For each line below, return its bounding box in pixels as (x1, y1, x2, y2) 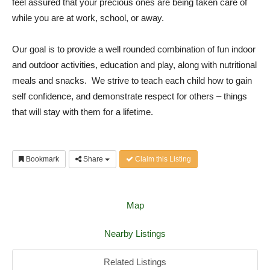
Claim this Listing (133, 155, 191, 163)
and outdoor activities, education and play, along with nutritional (12, 60, 257, 70)
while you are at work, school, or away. (12, 13, 164, 23)
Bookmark (24, 155, 59, 163)
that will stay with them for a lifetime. (12, 107, 153, 117)
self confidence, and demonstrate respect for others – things (12, 91, 247, 101)
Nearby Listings (104, 228, 166, 239)
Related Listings (104, 257, 166, 267)
